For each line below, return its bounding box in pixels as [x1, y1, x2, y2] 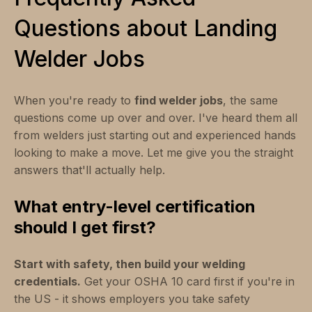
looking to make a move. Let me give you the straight [14, 145, 293, 159]
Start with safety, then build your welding [14, 256, 245, 271]
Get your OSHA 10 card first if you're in [81, 274, 295, 288]
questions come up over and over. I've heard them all [14, 110, 297, 125]
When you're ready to [14, 93, 134, 107]
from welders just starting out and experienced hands [14, 127, 296, 142]
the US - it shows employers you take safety [14, 291, 250, 306]
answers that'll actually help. [14, 162, 165, 177]
